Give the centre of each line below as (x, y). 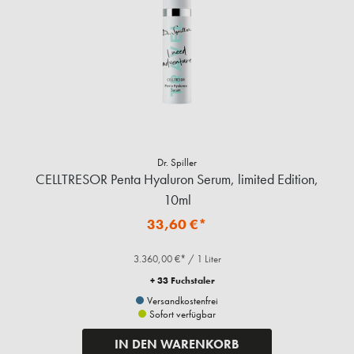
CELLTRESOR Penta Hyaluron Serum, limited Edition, (177, 179)
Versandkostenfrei (181, 301)
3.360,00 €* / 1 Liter (177, 259)
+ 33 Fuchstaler (183, 281)
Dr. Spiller (177, 163)
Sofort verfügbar (181, 314)
